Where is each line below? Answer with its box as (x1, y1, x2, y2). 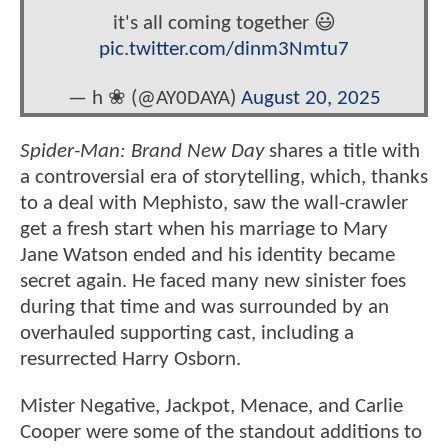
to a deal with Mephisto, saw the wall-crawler (20, 192, 408, 214)
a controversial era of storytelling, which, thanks (20, 166, 428, 188)
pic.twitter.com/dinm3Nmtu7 (99, 39, 349, 61)
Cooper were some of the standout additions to (20, 422, 422, 444)
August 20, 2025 (240, 88, 381, 110)
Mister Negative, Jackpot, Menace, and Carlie (20, 396, 403, 418)
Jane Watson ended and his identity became (20, 244, 395, 266)
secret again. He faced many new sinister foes (20, 270, 406, 292)
